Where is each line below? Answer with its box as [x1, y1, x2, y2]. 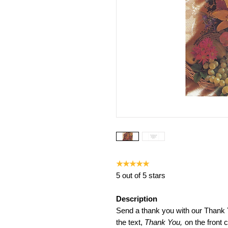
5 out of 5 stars [116, 171, 165, 180]
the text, [116, 218, 145, 227]
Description [116, 194, 159, 204]
